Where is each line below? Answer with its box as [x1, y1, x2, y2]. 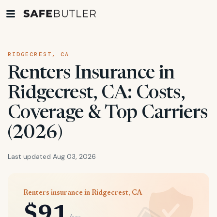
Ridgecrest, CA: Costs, [8, 85, 185, 103]
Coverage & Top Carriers [8, 105, 208, 123]
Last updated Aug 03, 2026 [8, 152, 96, 161]
